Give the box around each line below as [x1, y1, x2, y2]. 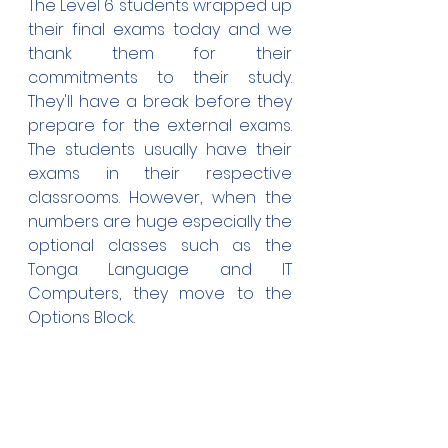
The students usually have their [28, 138, 292, 161]
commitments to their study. [28, 66, 292, 89]
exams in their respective [28, 162, 292, 185]
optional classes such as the [28, 234, 292, 257]
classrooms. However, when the [28, 186, 292, 209]
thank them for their [28, 42, 292, 65]
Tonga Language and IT [28, 258, 292, 281]
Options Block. [28, 306, 135, 329]
